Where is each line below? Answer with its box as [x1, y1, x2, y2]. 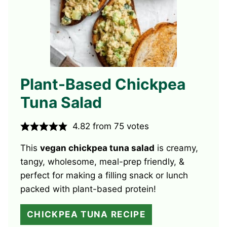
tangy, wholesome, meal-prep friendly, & [20, 157, 184, 167]
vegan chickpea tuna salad [40, 143, 155, 154]
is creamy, [155, 143, 198, 154]
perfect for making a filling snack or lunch [20, 170, 188, 181]
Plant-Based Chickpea [20, 75, 185, 94]
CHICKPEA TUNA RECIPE [27, 209, 146, 220]
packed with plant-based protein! [20, 184, 156, 195]
